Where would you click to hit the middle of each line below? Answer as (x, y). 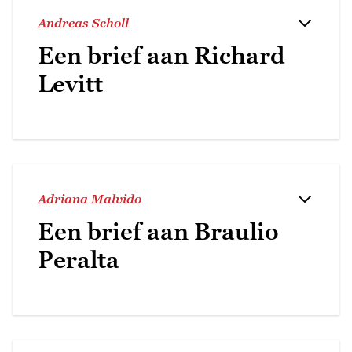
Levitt (70, 83)
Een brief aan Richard (161, 55)
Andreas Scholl (83, 22)
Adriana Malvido (90, 198)
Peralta (79, 259)
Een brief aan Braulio (158, 231)
